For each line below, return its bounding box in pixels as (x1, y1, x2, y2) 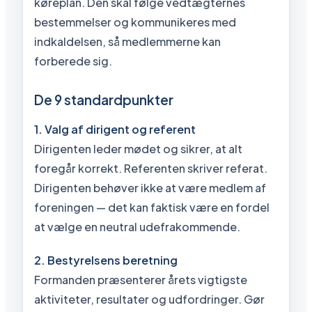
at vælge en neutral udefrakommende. (34, 219, 240, 234)
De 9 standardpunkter (34, 91, 173, 108)
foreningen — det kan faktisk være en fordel (34, 199, 270, 214)
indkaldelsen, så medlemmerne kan (34, 33, 221, 49)
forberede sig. (34, 53, 112, 68)
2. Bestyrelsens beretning (34, 252, 178, 267)
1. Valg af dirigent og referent (34, 121, 196, 136)
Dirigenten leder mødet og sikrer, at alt (34, 141, 242, 156)
